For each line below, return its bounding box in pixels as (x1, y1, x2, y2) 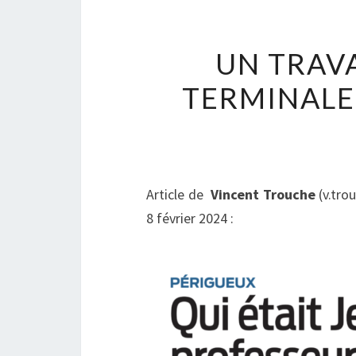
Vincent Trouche (210, 185, 319, 204)
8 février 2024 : (146, 209, 237, 228)
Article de (146, 185, 211, 204)
